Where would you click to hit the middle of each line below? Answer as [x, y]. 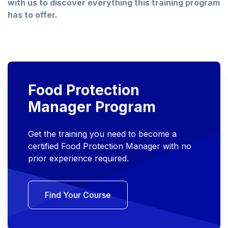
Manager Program [92, 107]
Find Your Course [78, 195]
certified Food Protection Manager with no [110, 146]
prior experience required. [78, 159]
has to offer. [33, 15]
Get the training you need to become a [102, 134]
